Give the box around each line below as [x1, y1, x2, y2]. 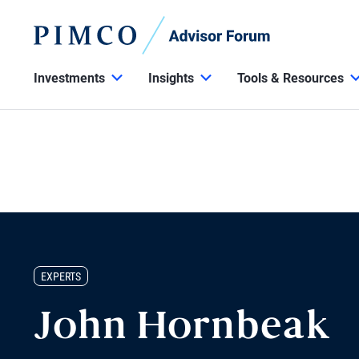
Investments [34, 71, 105, 86]
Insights [148, 71, 194, 86]
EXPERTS [41, 270, 81, 283]
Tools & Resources [237, 71, 344, 86]
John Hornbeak [34, 312, 332, 346]
